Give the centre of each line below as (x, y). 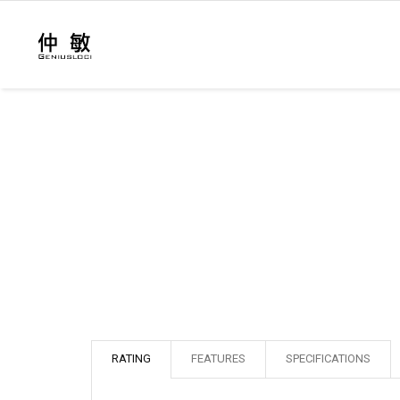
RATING (131, 358)
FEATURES (218, 358)
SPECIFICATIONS (328, 358)
